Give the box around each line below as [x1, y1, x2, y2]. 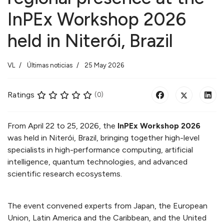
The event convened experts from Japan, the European [7, 201, 207, 211]
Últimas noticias [27, 61, 72, 69]
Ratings [7, 90, 34, 100]
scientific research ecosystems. [7, 169, 122, 179]
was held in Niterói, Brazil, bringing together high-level [7, 133, 199, 143]
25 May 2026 [84, 61, 124, 69]
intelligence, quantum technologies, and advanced [7, 157, 187, 167]
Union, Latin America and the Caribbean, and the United [7, 213, 206, 223]
